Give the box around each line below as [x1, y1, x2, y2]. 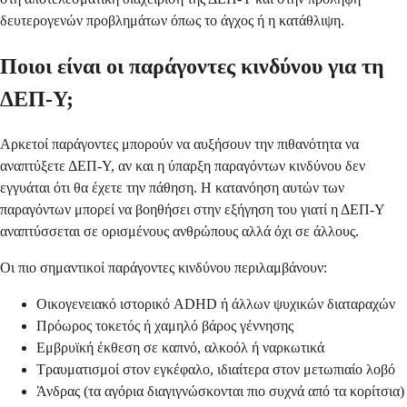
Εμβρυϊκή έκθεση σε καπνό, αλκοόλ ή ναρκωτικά [36, 339, 324, 355]
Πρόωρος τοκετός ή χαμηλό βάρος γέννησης [36, 317, 293, 333]
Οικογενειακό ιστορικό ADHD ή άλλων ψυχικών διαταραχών [36, 295, 395, 312]
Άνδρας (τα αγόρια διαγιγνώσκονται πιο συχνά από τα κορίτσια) [36, 382, 404, 399]
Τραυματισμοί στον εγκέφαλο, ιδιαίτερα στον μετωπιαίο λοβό [36, 361, 395, 377]
